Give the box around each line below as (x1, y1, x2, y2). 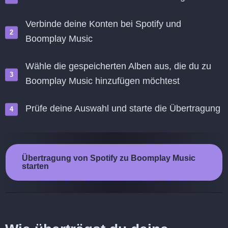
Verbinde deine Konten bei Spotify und (25, 19, 181, 29)
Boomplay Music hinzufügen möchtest (25, 76, 180, 86)
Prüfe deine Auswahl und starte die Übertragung (25, 103, 220, 113)
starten (22, 162, 49, 170)
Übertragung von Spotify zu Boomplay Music (22, 154, 195, 162)
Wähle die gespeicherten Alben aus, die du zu (25, 61, 211, 71)
